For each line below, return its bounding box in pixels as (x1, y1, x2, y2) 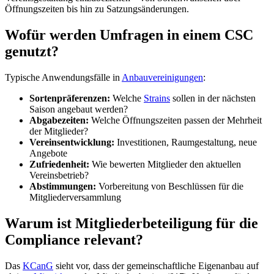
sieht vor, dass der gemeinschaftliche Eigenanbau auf (53, 261, 259, 272)
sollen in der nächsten (170, 93, 256, 104)
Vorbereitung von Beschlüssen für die (96, 181, 243, 192)
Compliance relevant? (5, 232, 143, 248)
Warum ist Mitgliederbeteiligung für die (5, 215, 258, 232)
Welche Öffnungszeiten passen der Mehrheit (89, 115, 262, 126)
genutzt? (5, 43, 59, 60)
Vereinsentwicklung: (29, 137, 114, 148)
